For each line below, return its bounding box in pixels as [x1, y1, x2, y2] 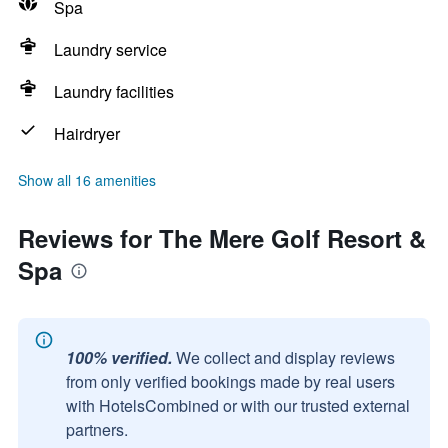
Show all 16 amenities [18, 170, 156, 190]
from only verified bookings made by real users [66, 370, 395, 393]
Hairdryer [54, 122, 120, 145]
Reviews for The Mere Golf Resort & [18, 221, 426, 255]
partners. [66, 418, 128, 441]
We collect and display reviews [176, 346, 395, 369]
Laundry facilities [54, 80, 174, 103]
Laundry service [54, 38, 167, 61]
